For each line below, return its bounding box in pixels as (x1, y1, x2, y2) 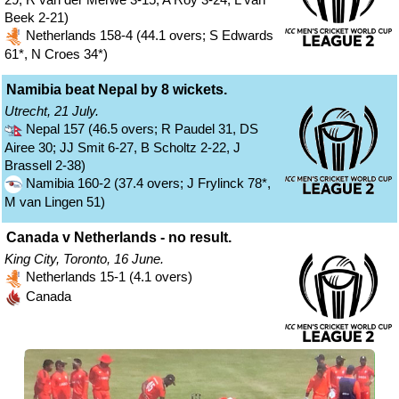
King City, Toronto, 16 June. (4, 251, 164, 267)
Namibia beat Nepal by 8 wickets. (6, 82, 227, 98)
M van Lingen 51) (4, 194, 105, 210)
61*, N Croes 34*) (4, 46, 108, 62)
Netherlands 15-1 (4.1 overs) (22, 269, 192, 285)
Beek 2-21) (4, 10, 69, 26)
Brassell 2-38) (4, 158, 85, 174)
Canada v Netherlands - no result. (6, 230, 232, 246)
